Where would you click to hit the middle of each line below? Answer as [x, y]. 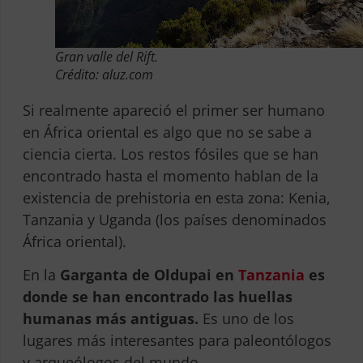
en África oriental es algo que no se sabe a [167, 132]
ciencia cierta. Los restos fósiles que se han [170, 154]
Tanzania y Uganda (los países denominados [174, 219]
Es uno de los [246, 319]
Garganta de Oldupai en [147, 275]
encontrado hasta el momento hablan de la [170, 175]
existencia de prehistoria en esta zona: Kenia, [176, 197]
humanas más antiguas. [110, 319]
